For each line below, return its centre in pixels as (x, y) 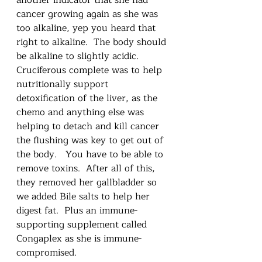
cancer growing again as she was (89, 14)
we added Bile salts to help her (85, 196)
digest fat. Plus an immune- (77, 210)
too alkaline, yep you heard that (87, 28)
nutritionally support (64, 84)
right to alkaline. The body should (93, 42)
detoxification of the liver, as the (88, 98)
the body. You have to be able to (91, 154)
